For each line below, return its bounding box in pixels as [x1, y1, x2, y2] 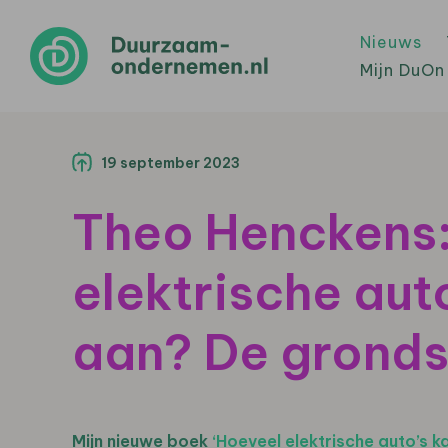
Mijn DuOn [360, 60, 445, 80]
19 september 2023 [101, 154, 240, 172]
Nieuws [360, 32, 422, 52]
